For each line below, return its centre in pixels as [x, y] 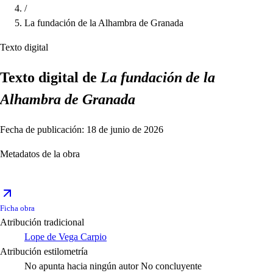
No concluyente [171, 266]
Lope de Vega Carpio [66, 237]
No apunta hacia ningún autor [81, 266]
